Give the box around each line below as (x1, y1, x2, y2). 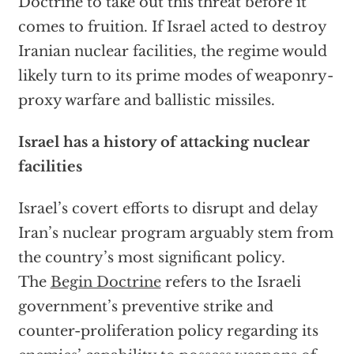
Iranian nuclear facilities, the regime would (17, 43, 327, 61)
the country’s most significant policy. (17, 249, 285, 267)
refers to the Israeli (160, 273, 301, 292)
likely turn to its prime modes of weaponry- (17, 67, 333, 85)
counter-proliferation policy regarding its (17, 322, 318, 341)
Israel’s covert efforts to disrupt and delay (17, 200, 318, 218)
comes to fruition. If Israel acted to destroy (17, 18, 326, 36)
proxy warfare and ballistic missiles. (17, 92, 275, 110)
